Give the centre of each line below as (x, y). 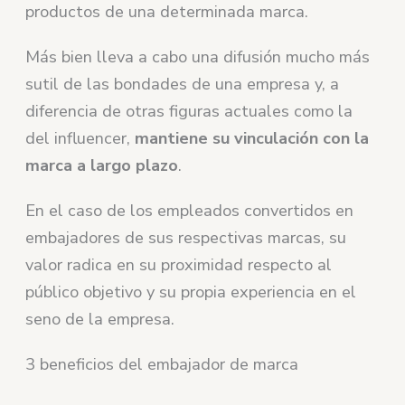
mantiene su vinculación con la (252, 138)
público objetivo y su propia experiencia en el (191, 292)
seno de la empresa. (100, 319)
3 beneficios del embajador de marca (162, 364)
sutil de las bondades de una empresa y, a (183, 84)
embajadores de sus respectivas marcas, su (186, 237)
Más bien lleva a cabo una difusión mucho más (198, 57)
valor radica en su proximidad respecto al (179, 264)
